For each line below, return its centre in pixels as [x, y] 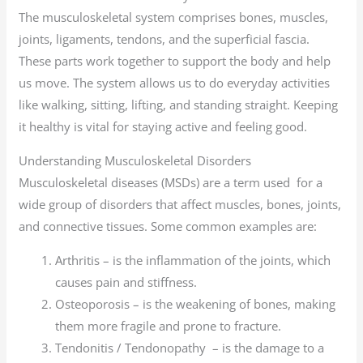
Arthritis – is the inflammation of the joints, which [193, 261]
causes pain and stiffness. [126, 282]
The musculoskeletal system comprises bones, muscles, [174, 17]
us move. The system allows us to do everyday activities [175, 83]
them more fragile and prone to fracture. [169, 326]
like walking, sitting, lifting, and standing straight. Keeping [179, 105]
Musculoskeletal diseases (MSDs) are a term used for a [171, 183]
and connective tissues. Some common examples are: [168, 226]
